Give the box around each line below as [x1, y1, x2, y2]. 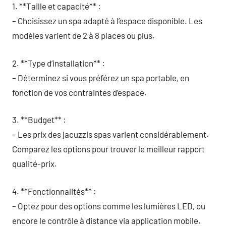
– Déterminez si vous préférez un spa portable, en [12, 72, 189, 83]
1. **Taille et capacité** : [12, 1, 101, 11]
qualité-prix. [12, 158, 57, 168]
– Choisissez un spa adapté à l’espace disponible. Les [12, 16, 202, 26]
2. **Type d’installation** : [12, 58, 105, 68]
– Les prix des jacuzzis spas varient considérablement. [12, 129, 209, 139]
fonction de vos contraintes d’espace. [12, 87, 147, 97]
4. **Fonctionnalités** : [12, 186, 96, 196]
